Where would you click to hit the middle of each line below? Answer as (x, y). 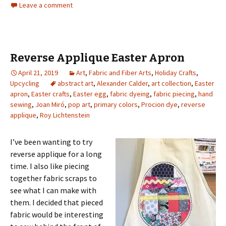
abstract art (75, 83)
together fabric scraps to (53, 178)
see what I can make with (53, 190)
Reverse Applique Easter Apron (97, 58)
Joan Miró (50, 105)
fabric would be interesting (57, 215)
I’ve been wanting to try (51, 142)
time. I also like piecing (50, 166)
